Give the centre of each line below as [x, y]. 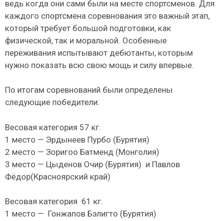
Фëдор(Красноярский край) [58, 176]
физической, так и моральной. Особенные [86, 40]
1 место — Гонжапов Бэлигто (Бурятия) [81, 214]
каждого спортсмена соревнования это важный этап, [107, 16]
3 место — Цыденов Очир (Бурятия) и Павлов [92, 164]
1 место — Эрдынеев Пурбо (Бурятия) [77, 139]
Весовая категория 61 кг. [54, 202]
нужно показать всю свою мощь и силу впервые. [99, 65]
